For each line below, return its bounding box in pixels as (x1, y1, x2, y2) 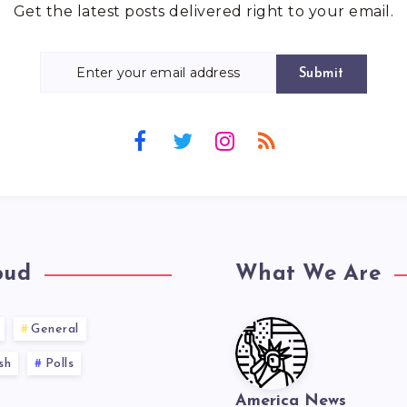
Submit (298, 66, 344, 81)
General (31, 323, 79, 337)
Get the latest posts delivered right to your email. (13, 3, 394, 21)
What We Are (235, 263, 381, 286)
